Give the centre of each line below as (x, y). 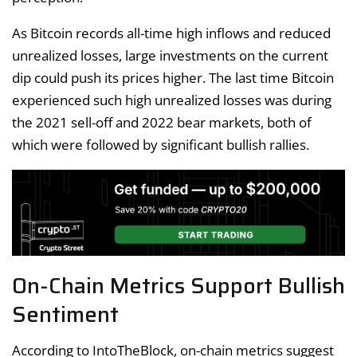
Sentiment (65, 314)
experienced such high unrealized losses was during (172, 100)
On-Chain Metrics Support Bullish (178, 285)
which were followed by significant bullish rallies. (161, 145)
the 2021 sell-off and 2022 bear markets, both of (162, 123)
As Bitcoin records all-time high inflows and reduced (171, 33)
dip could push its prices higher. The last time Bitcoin (173, 78)
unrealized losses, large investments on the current (170, 56)
